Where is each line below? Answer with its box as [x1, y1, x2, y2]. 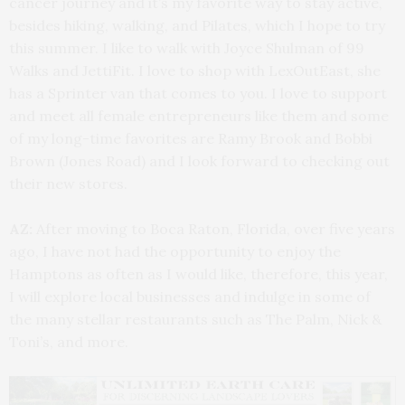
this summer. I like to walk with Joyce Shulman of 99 [9, 38, 364, 57]
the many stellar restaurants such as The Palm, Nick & [9, 309, 381, 328]
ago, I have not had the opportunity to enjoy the [9, 241, 341, 260]
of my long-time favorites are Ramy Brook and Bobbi [9, 128, 372, 147]
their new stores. [9, 174, 127, 193]
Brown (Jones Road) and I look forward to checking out [9, 151, 390, 170]
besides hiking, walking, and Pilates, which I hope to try [9, 15, 385, 34]
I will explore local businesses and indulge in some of [9, 287, 371, 306]
